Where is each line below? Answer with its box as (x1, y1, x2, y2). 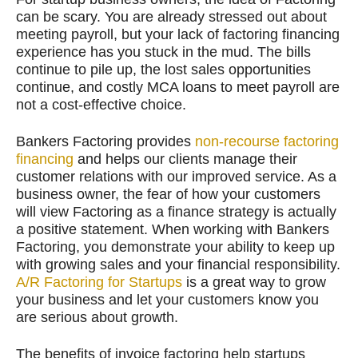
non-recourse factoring (195, 133, 339, 150)
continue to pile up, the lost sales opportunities (16, 62, 311, 78)
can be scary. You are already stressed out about (16, 9, 327, 26)
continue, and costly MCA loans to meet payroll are (16, 79, 340, 96)
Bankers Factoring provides (16, 133, 195, 150)
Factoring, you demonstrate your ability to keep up (16, 239, 335, 256)
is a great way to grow (182, 274, 326, 291)
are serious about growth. (16, 309, 178, 326)
